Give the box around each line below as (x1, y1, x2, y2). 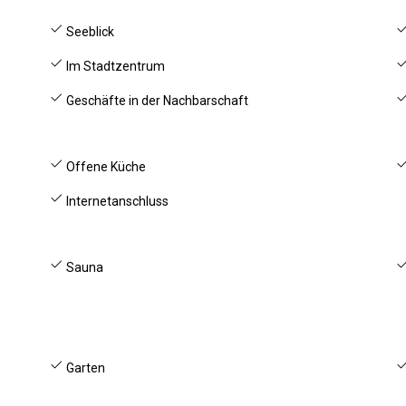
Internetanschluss (63, 194, 169, 208)
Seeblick (63, 24, 115, 39)
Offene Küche (63, 159, 147, 174)
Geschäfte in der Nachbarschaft (63, 93, 249, 108)
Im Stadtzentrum (63, 59, 166, 73)
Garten (63, 361, 106, 375)
